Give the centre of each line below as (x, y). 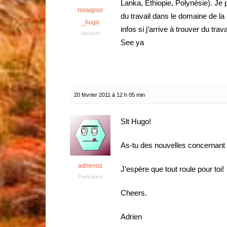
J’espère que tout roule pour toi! (172, 169)
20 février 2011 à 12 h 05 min (109, 95)
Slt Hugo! (136, 121)
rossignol (90, 10)
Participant (90, 177)
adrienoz (90, 166)
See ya (132, 42)
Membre (90, 33)
